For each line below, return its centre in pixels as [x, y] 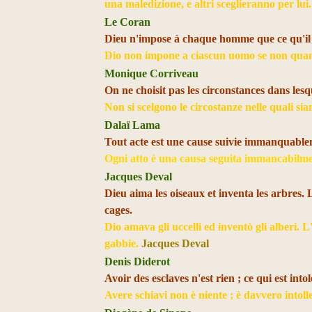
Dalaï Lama [133, 125]
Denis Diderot [138, 262]
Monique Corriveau [152, 73]
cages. [119, 210]
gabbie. [123, 243]
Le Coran [128, 22]
